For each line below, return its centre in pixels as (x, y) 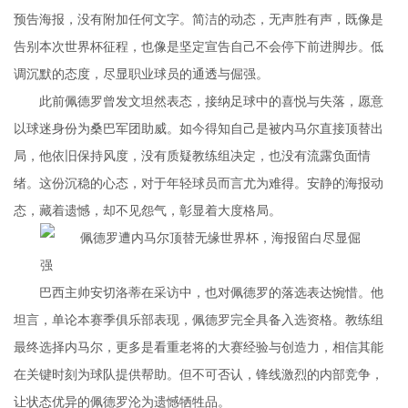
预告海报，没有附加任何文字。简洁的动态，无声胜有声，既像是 (199, 18)
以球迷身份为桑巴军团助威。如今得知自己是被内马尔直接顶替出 (199, 127)
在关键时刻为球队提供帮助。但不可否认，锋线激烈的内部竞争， (199, 373)
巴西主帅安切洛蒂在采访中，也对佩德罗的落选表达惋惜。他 (211, 291)
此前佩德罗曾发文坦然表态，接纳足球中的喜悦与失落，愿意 (211, 100)
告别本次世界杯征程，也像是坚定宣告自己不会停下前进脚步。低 (199, 46)
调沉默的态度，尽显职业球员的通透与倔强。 (141, 73)
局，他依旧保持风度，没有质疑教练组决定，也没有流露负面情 (192, 155)
